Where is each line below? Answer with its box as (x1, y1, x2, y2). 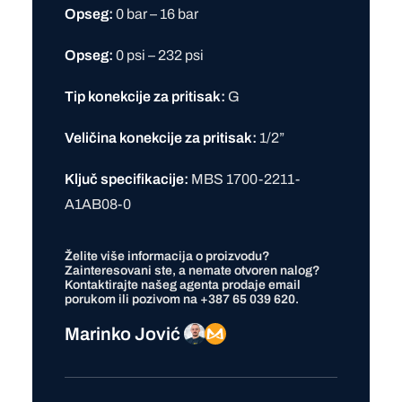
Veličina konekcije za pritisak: (65, 130, 257, 145)
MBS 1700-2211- (188, 171, 300, 187)
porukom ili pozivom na (65, 293, 200, 306)
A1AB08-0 (65, 197, 131, 212)
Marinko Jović (65, 324, 184, 344)
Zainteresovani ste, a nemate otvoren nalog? (65, 264, 320, 277)
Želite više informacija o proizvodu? (65, 249, 270, 263)
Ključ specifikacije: (65, 171, 188, 187)
